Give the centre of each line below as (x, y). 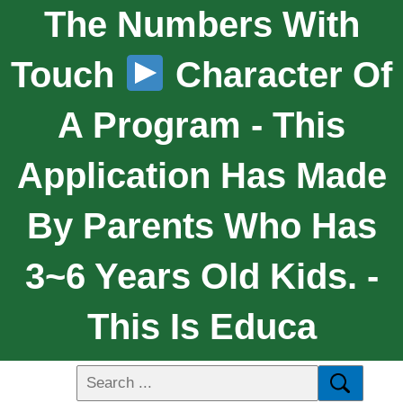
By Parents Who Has (201, 225)
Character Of (278, 74)
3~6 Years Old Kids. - (201, 276)
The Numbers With (201, 24)
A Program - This (201, 125)
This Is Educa (201, 326)
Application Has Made (201, 175)
